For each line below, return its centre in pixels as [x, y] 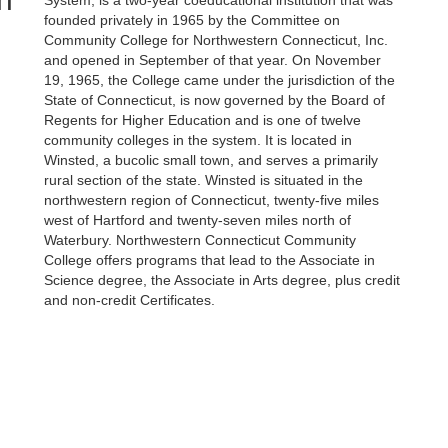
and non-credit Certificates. [129, 300]
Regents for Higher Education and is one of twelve [202, 120]
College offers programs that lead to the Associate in [209, 260]
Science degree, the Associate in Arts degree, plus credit [222, 280]
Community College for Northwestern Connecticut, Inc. [216, 40]
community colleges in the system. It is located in [198, 140]
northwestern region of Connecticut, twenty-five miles [211, 200]
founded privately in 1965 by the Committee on [192, 20]
